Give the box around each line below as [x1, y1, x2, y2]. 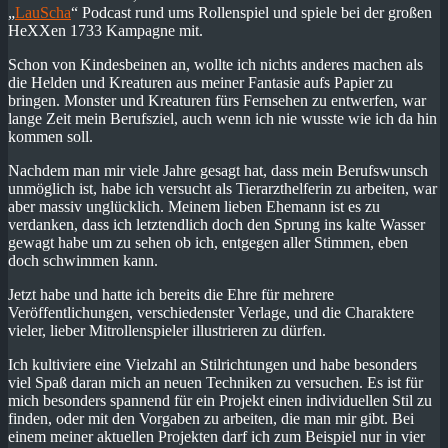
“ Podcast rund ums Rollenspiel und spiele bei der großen [71, 4, 432, 22]
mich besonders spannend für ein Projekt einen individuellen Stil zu [8, 392, 432, 410]
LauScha [15, 4, 71, 22]
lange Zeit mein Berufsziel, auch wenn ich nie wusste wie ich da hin [8, 110, 437, 128]
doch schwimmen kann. [8, 252, 158, 270]
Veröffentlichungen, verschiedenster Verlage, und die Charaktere [8, 304, 414, 322]
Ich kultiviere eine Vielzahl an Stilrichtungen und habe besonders [8, 356, 417, 374]
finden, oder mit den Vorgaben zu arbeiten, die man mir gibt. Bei [8, 410, 414, 428]
